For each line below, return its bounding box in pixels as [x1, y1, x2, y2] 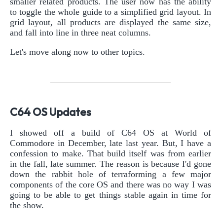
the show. [10, 200, 44, 210]
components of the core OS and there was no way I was [10, 179, 211, 189]
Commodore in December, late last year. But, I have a [10, 138, 211, 148]
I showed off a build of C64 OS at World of [10, 127, 211, 138]
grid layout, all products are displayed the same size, [10, 17, 211, 27]
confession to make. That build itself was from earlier [10, 148, 211, 158]
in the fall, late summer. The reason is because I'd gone [10, 158, 211, 169]
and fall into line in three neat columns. [10, 27, 151, 37]
